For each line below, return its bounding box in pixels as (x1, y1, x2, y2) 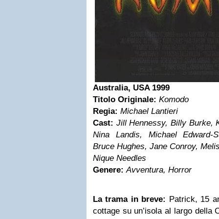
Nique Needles (93, 153, 146, 163)
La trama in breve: (93, 195, 166, 204)
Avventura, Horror (126, 165, 192, 175)
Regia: (93, 107, 118, 116)
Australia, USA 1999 (93, 83, 170, 92)
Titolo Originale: (93, 95, 156, 104)
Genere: (93, 165, 124, 175)
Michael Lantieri (120, 107, 178, 116)
